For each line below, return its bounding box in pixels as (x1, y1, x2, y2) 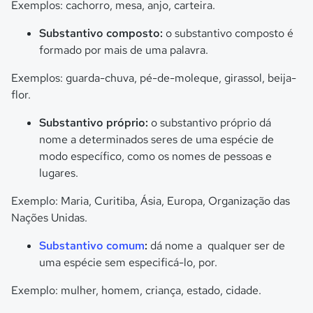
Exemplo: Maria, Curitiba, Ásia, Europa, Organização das (11, 194, 290, 208)
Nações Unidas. (11, 210, 87, 225)
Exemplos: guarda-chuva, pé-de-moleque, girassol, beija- (11, 71, 296, 85)
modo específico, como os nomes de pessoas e (39, 149, 272, 163)
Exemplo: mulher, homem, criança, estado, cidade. (11, 283, 261, 298)
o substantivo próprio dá (148, 115, 271, 130)
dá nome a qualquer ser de (147, 238, 285, 253)
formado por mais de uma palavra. (39, 43, 208, 57)
